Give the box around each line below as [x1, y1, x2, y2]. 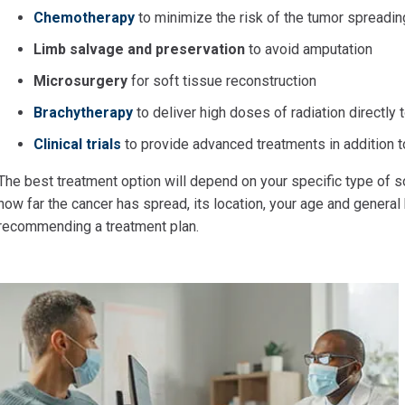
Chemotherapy [33, 9, 135, 26]
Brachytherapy [33, 104, 133, 121]
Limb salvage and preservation [33, 41, 245, 58]
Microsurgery [33, 72, 131, 89]
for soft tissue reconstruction [131, 72, 316, 89]
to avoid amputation [245, 41, 372, 58]
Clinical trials [33, 136, 121, 153]
